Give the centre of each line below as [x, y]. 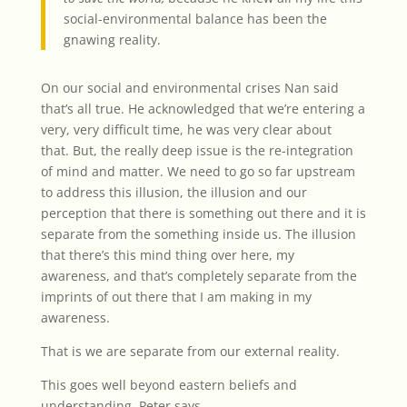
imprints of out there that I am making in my [176, 297]
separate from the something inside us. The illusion [198, 234]
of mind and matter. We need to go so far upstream [198, 171]
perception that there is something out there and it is [203, 213]
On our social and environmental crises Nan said [189, 88]
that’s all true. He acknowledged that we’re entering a [203, 109]
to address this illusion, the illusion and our [174, 192]
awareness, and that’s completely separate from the [199, 276]
